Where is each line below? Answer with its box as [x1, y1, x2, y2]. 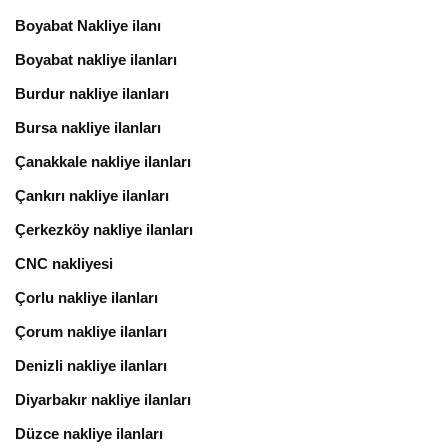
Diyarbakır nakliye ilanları [15, 390, 191, 408]
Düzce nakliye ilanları [15, 424, 163, 442]
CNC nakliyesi [15, 254, 113, 272]
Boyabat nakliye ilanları [15, 50, 177, 68]
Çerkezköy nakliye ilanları [15, 220, 193, 238]
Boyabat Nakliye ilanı [15, 16, 161, 34]
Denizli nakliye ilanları [15, 356, 167, 374]
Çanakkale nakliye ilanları [15, 152, 191, 170]
